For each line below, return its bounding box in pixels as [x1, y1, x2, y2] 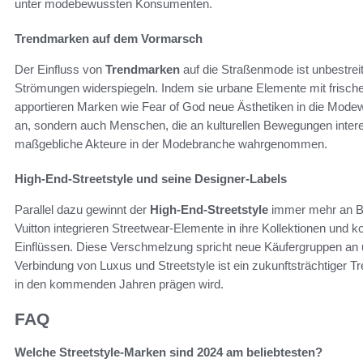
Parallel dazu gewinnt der [15, 203, 150, 217]
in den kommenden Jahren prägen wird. [15, 277, 224, 292]
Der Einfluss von [15, 62, 105, 77]
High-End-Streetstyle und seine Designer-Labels [15, 172, 287, 186]
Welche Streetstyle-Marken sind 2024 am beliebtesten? [15, 344, 322, 359]
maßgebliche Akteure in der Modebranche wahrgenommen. [15, 137, 327, 152]
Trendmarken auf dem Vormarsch [15, 32, 203, 46]
